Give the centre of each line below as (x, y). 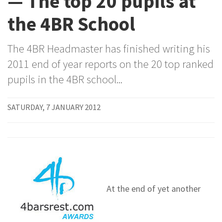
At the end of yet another (154, 188)
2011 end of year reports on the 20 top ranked (111, 64)
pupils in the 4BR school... (65, 79)
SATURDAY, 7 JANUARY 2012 (54, 107)
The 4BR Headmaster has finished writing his (109, 48)
